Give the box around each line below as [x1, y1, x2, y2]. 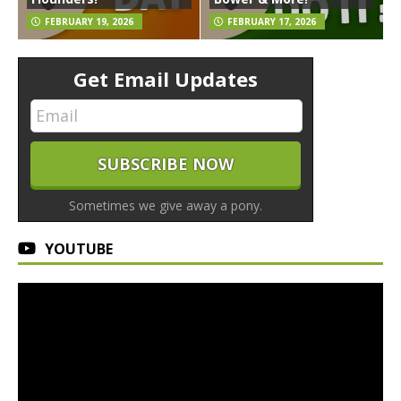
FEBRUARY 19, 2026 [45, 14, 133, 28]
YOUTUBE [45, 239, 113, 260]
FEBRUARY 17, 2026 [227, 14, 316, 28]
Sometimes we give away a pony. [69, 197, 262, 215]
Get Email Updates [73, 64, 258, 92]
